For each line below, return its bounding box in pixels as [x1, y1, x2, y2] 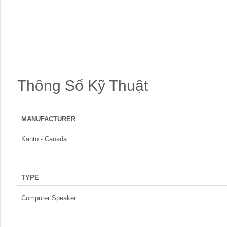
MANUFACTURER [21, 115, 75, 123]
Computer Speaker [21, 194, 76, 202]
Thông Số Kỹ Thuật [17, 77, 148, 94]
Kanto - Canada [21, 135, 67, 143]
